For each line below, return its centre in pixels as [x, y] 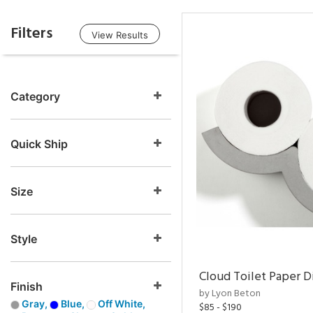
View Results [120, 35]
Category [35, 96]
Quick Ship [39, 144]
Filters [31, 34]
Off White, [121, 304]
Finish [27, 286]
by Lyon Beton [230, 294]
